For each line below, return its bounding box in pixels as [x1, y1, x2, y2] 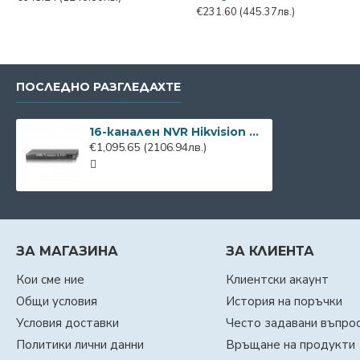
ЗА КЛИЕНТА [225, 243, 314, 259]
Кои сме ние [16, 272, 84, 288]
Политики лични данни [16, 337, 144, 353]
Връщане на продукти [225, 337, 355, 353]
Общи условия [16, 293, 97, 309]
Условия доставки [16, 315, 119, 331]
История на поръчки [225, 293, 342, 309]
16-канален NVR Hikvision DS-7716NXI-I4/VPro [249, 124, 260, 139]
